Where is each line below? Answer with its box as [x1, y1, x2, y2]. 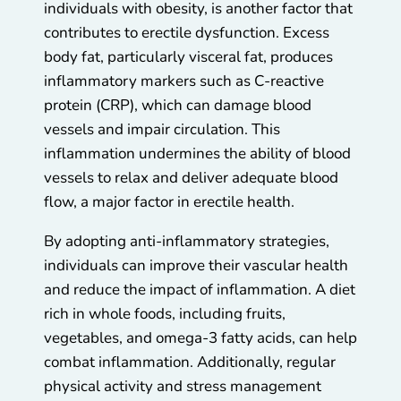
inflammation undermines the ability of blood [44, 143, 351, 165]
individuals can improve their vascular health [44, 255, 348, 277]
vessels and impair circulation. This [44, 119, 280, 141]
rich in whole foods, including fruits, [44, 303, 286, 325]
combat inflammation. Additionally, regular [44, 352, 336, 373]
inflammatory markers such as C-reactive [44, 71, 324, 92]
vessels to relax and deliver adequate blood [44, 167, 338, 189]
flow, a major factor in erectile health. [44, 192, 294, 213]
